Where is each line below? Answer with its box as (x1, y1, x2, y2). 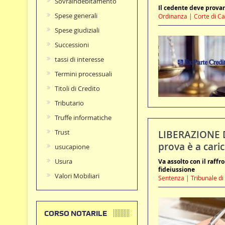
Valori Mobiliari (54, 171, 99, 181)
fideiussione (158, 165, 195, 174)
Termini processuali (54, 69, 112, 79)
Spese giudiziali (54, 26, 99, 35)
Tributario (54, 98, 84, 108)
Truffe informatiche (54, 113, 111, 123)
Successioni (54, 40, 89, 50)
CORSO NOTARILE (44, 209, 107, 218)
